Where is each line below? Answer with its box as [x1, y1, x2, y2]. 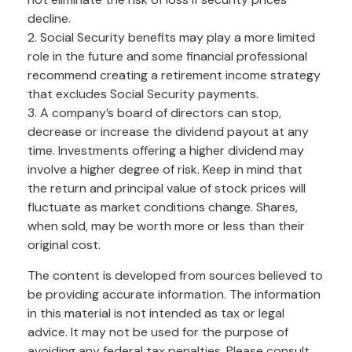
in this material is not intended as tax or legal [27, 304, 284, 321]
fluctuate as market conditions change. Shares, [27, 198, 298, 215]
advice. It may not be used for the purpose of [27, 323, 288, 340]
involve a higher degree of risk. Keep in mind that [27, 160, 302, 178]
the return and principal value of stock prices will [27, 179, 306, 196]
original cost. [27, 236, 101, 253]
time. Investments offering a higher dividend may [27, 141, 304, 159]
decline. [27, 9, 71, 27]
